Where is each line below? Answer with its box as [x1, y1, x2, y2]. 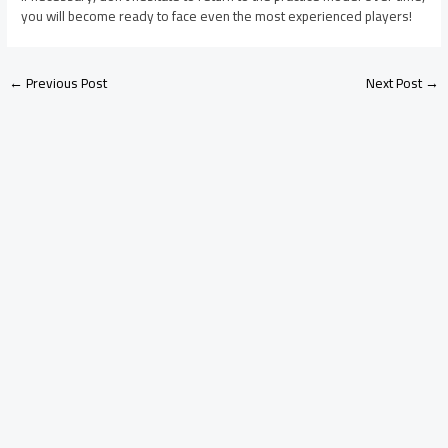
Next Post [365, 70, 425, 97]
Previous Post [23, 70, 108, 97]
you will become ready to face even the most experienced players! [21, 3, 413, 30]
